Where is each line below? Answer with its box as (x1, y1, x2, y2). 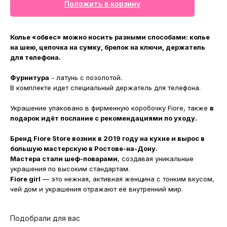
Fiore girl (10, 175, 41, 183)
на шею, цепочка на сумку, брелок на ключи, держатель (10, 43, 205, 52)
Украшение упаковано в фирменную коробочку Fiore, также (10, 104, 210, 112)
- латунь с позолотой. (49, 73, 122, 82)
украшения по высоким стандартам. (10, 165, 130, 173)
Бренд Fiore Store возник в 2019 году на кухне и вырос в (10, 134, 205, 143)
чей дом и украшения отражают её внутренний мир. (10, 185, 183, 194)
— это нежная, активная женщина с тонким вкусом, (41, 175, 214, 183)
